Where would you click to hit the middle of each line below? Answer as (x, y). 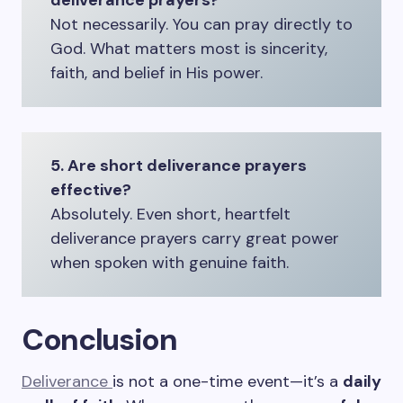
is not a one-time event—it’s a (228, 381)
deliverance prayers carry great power (195, 238)
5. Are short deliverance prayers (179, 166)
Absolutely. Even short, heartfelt (170, 214)
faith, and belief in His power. (157, 73)
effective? (91, 190)
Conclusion (99, 340)
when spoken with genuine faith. (170, 263)
